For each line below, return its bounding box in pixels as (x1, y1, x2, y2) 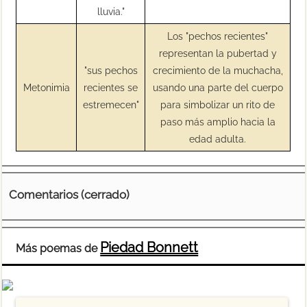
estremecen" (82, 98, 139, 110)
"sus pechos (84, 64, 138, 76)
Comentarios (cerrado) (9, 187, 130, 201)
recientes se (84, 81, 138, 93)
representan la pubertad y (158, 47, 277, 59)
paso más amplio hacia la (160, 115, 275, 127)
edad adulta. (189, 132, 247, 145)
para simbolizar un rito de (160, 98, 275, 110)
